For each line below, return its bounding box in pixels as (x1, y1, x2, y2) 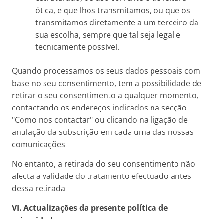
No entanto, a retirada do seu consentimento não (12, 158, 195, 169)
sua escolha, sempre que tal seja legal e (35, 29, 180, 40)
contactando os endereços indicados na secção (12, 102, 187, 113)
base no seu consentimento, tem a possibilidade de (12, 78, 201, 88)
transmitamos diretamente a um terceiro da (35, 17, 198, 28)
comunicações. (12, 139, 67, 150)
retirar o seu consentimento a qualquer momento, (12, 90, 198, 101)
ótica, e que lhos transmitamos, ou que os (35, 5, 190, 16)
